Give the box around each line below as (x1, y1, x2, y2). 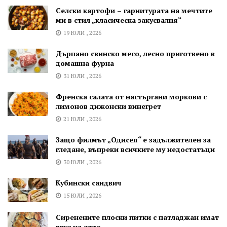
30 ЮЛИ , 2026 (62, 158, 101, 166)
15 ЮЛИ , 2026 (62, 191, 101, 199)
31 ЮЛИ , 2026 (62, 71, 101, 80)
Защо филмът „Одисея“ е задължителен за (56, 134, 211, 144)
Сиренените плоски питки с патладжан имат (56, 212, 219, 222)
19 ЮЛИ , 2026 (62, 28, 101, 36)
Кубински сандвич (56, 177, 122, 187)
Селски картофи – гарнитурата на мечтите (56, 5, 212, 15)
